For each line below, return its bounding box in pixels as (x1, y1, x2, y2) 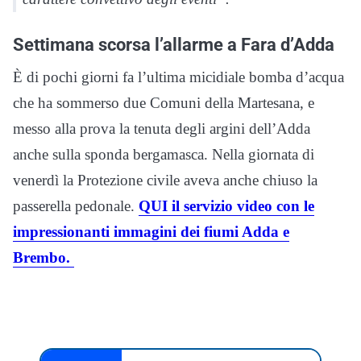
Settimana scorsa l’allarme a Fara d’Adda (13, 34, 334, 56)
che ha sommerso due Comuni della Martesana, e (13, 94, 314, 112)
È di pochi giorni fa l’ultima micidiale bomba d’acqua (13, 68, 344, 86)
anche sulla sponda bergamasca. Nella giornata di (13, 146, 314, 164)
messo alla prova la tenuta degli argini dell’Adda (13, 120, 310, 138)
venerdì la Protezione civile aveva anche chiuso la (13, 172, 317, 189)
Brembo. (13, 249, 74, 267)
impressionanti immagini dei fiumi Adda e (13, 223, 289, 241)
